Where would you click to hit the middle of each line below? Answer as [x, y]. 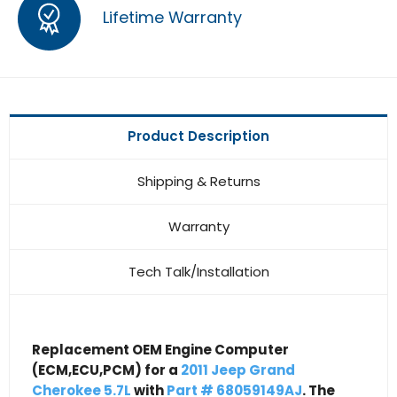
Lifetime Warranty [170, 18]
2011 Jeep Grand [238, 370]
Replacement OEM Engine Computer [160, 350]
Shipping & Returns [198, 181]
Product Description [198, 136]
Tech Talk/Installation [198, 272]
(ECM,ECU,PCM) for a [106, 370]
